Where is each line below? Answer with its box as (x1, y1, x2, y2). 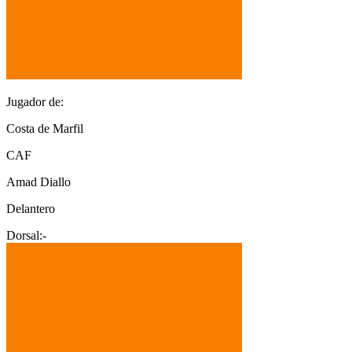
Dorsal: (6, 228, 42, 242)
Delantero (6, 201, 55, 215)
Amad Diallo (6, 174, 71, 189)
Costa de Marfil (6, 121, 83, 135)
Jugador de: (6, 94, 64, 108)
